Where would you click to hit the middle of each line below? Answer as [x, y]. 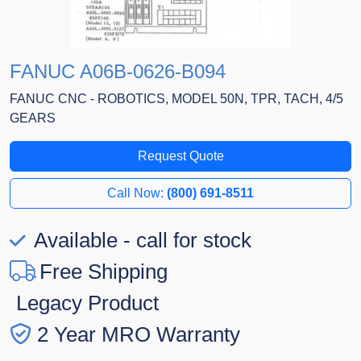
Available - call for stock [140, 241]
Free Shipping [104, 272]
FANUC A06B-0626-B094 [118, 72]
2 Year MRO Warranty [139, 335]
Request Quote [180, 156]
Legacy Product [87, 303]
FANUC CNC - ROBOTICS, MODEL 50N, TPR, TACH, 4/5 [176, 99]
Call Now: [137, 193]
